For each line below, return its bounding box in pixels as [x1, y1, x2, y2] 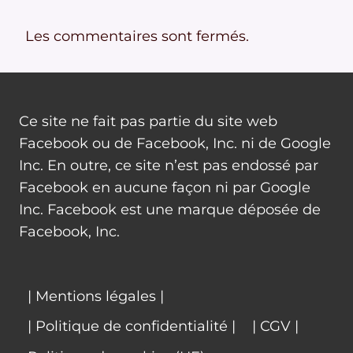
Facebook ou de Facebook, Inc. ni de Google [19, 135, 331, 153]
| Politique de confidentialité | [27, 318, 236, 336]
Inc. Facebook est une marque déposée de [19, 201, 321, 219]
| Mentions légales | [27, 287, 164, 305]
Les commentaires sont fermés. [25, 28, 249, 46]
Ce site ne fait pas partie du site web [19, 113, 277, 131]
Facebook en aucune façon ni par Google [19, 179, 310, 197]
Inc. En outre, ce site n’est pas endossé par [19, 157, 318, 175]
